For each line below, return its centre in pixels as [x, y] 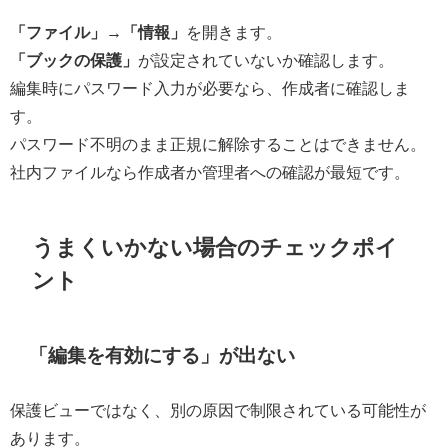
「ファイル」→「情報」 [98, 31]
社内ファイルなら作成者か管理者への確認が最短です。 [210, 171]
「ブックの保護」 [74, 59]
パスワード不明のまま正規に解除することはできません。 [218, 143]
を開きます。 [234, 31]
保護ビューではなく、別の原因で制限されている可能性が [218, 409]
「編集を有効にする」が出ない [162, 355]
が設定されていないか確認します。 [266, 59]
